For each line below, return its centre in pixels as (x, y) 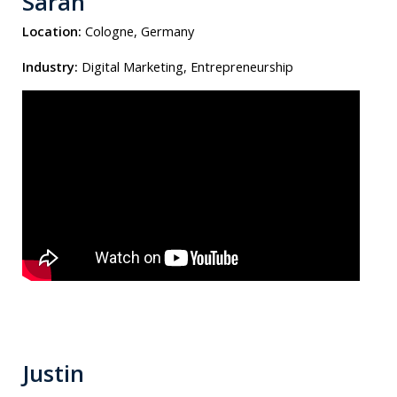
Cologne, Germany (140, 31)
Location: (52, 31)
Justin (53, 373)
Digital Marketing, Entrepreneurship (187, 66)
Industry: (50, 66)
